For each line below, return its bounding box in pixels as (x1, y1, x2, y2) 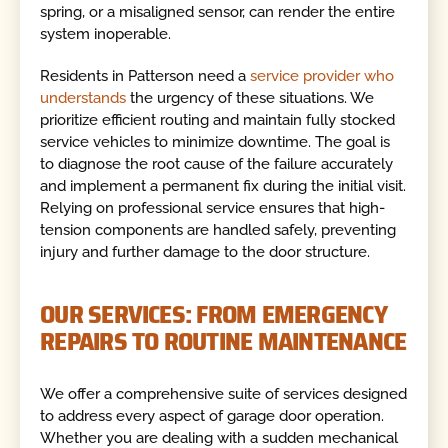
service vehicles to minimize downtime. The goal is (40, 133, 391, 152)
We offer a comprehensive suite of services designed (40, 385, 408, 404)
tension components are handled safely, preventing (40, 221, 397, 240)
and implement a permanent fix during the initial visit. (40, 177, 407, 196)
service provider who (250, 67, 395, 86)
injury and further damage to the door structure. (40, 243, 371, 262)
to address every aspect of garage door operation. (40, 407, 385, 426)
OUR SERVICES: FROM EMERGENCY (40, 293, 387, 334)
